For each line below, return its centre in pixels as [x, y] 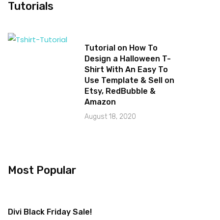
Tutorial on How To [121, 48]
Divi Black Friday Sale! [50, 212]
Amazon [100, 102]
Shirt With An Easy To [126, 69]
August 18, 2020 [110, 116]
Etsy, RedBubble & [120, 91]
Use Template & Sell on [129, 80]
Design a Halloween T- [128, 58]
